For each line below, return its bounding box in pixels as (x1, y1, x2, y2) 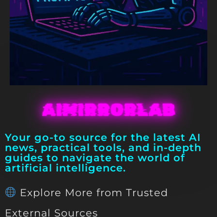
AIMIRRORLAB (42, 99, 175, 121)
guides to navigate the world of (5, 152, 185, 164)
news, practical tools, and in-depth (5, 141, 201, 154)
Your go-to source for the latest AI (5, 131, 201, 144)
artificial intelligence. (5, 162, 126, 174)
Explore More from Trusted (16, 186, 168, 199)
